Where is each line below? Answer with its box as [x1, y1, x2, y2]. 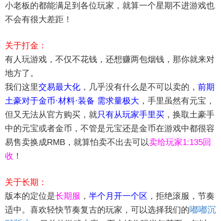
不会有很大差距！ [5, 15, 72, 25]
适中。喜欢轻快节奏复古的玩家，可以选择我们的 [5, 205, 189, 215]
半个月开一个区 [89, 191, 147, 201]
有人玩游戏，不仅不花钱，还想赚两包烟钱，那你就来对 [5, 55, 215, 65]
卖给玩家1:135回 [149, 138, 211, 147]
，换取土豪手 [164, 110, 215, 120]
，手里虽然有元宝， [139, 96, 215, 106]
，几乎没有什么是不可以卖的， [80, 82, 198, 92]
